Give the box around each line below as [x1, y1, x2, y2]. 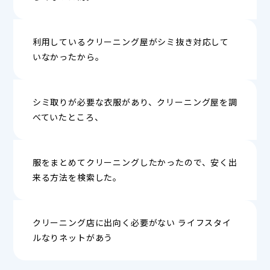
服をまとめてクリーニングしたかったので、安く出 [32, 156, 238, 169]
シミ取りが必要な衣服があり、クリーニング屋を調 [32, 96, 238, 108]
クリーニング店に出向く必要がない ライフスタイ [32, 216, 232, 229]
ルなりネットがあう [32, 231, 113, 244]
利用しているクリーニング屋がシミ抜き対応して [32, 36, 230, 48]
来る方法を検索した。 [32, 171, 122, 184]
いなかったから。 [32, 51, 104, 63]
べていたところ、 [32, 111, 104, 124]
